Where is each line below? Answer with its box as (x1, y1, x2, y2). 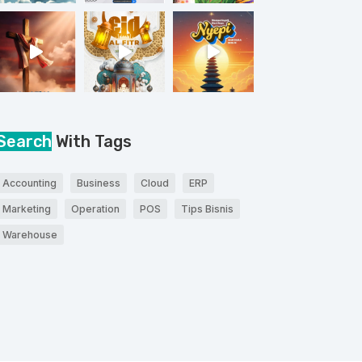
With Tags (51, 132, 132, 152)
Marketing (2, 203, 51, 216)
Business (76, 177, 120, 190)
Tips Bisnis (180, 203, 234, 216)
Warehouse (2, 229, 57, 242)
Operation (70, 203, 120, 216)
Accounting (2, 177, 57, 190)
